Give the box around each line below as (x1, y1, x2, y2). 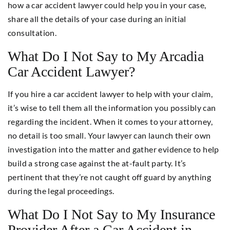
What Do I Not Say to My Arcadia (8, 48, 204, 64)
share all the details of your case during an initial (8, 13, 186, 24)
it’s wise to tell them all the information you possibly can (8, 102, 216, 112)
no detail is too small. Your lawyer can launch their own (8, 130, 211, 140)
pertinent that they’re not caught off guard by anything (8, 171, 211, 182)
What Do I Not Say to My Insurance (8, 206, 215, 222)
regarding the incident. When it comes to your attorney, (8, 116, 213, 126)
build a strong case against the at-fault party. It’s (8, 158, 186, 168)
